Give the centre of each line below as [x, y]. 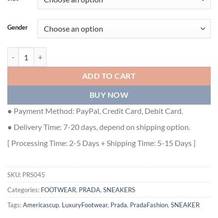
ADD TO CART [109, 76]
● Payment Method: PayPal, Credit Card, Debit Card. [95, 111]
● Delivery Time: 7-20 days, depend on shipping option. [99, 127]
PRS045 [34, 175]
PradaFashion [149, 205]
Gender [18, 27]
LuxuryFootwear [85, 205]
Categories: [24, 190]
